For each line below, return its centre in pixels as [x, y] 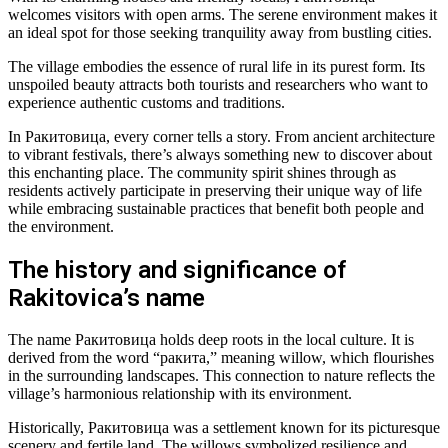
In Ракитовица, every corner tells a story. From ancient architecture [221, 136]
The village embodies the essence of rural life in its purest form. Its [216, 66]
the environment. [61, 226]
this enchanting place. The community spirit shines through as [202, 172]
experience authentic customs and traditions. [146, 102]
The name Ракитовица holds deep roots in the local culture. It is [211, 340]
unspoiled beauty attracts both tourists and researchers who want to [218, 84]
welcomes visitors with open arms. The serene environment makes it [222, 14]
